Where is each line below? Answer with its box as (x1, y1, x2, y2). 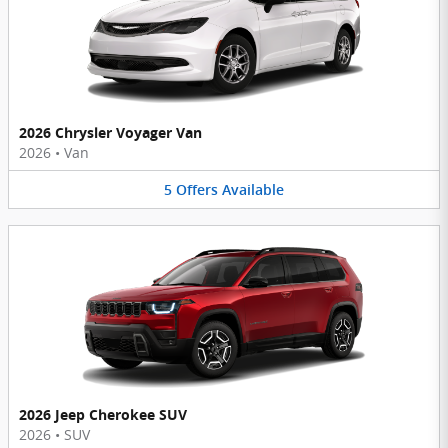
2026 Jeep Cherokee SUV (19, 405, 187, 425)
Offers (176, 181, 218, 198)
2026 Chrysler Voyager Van (19, 122, 202, 142)
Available (222, 181, 284, 198)
